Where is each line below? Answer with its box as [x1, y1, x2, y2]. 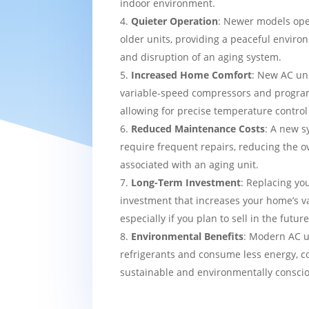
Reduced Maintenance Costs [131, 121, 266, 135]
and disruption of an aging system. [120, 50, 282, 63]
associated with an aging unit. [120, 157, 259, 171]
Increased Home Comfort [131, 68, 252, 81]
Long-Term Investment [131, 175, 241, 189]
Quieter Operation [131, 14, 219, 28]
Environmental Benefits [131, 229, 244, 243]
